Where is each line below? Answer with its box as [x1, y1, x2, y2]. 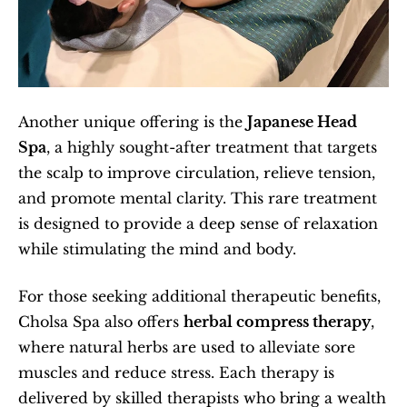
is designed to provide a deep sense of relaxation [18, 213, 378, 233]
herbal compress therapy [184, 312, 371, 331]
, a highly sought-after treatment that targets [46, 137, 377, 156]
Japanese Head [247, 112, 357, 131]
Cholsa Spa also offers [18, 312, 184, 331]
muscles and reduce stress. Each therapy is [18, 362, 334, 382]
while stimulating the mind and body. [18, 239, 296, 258]
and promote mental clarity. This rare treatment [18, 188, 377, 207]
